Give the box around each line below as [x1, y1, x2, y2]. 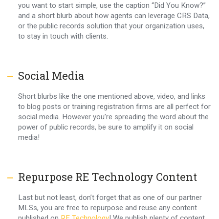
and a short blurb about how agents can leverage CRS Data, [18, 11, 210, 21]
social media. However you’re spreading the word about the [18, 112, 209, 121]
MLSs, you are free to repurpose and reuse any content [18, 203, 197, 212]
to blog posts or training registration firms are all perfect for [18, 102, 211, 111]
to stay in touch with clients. [18, 32, 108, 41]
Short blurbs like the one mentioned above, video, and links [18, 92, 205, 101]
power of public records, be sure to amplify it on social [18, 123, 194, 131]
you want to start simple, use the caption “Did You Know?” [18, 1, 206, 10]
